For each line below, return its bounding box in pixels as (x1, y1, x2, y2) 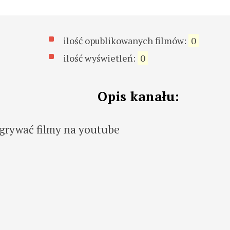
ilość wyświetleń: (63, 51, 138, 64)
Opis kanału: (97, 87, 179, 105)
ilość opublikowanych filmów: (63, 34, 189, 47)
